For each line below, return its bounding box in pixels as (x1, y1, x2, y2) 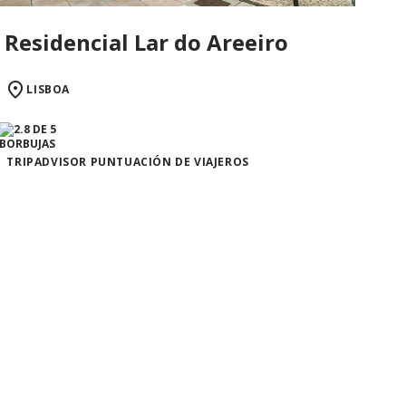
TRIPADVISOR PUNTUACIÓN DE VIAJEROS (6, 154, 249, 170)
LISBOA (26, 82, 70, 98)
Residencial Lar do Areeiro (5, 27, 289, 58)
